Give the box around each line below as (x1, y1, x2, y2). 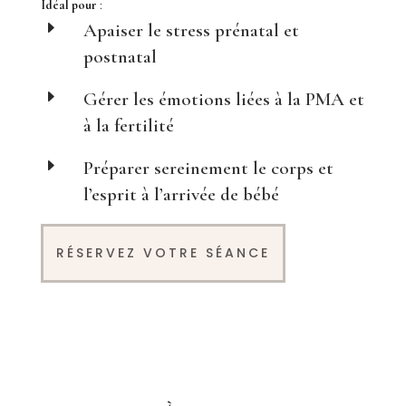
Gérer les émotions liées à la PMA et (82, 87, 364, 111)
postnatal (82, 44, 157, 68)
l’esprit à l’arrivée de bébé (82, 182, 279, 206)
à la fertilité (82, 113, 174, 137)
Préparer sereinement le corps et (82, 156, 333, 179)
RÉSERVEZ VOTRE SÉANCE (55, 243, 270, 262)
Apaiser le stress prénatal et (82, 18, 299, 42)
